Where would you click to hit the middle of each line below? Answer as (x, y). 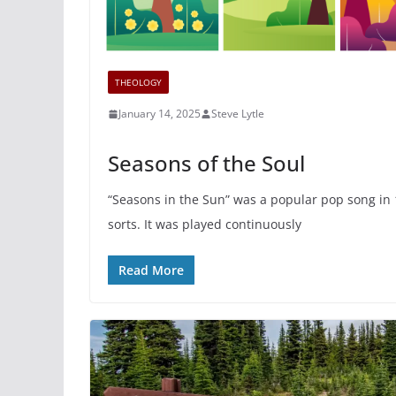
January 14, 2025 (160, 114)
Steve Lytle (238, 114)
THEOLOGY (138, 83)
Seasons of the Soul (206, 164)
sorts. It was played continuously (205, 225)
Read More (151, 270)
